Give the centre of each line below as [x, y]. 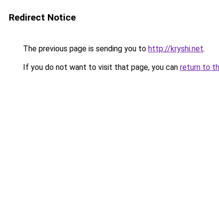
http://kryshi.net [176, 49]
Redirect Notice [42, 17]
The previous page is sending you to [85, 49]
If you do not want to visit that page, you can [100, 67]
